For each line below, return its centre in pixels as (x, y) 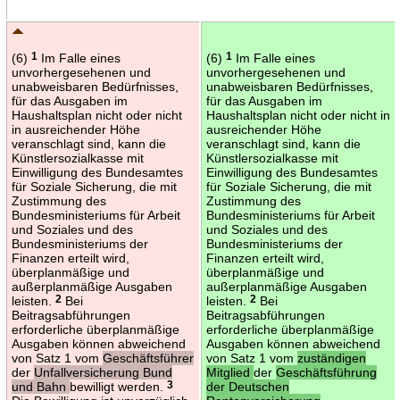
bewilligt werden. (118, 386)
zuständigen (331, 358)
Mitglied (229, 372)
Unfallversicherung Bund (103, 372)
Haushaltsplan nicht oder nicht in (298, 115)
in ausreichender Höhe (75, 129)
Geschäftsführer (148, 358)
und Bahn (40, 386)
